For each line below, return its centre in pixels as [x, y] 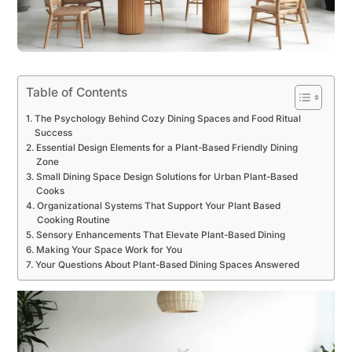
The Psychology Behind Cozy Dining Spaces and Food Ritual [167, 118]
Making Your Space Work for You [109, 249]
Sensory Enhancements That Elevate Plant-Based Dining [160, 235]
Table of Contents [76, 92]
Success [53, 132]
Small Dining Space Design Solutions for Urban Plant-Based [167, 176]
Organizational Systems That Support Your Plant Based [158, 205]
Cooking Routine [73, 220]
